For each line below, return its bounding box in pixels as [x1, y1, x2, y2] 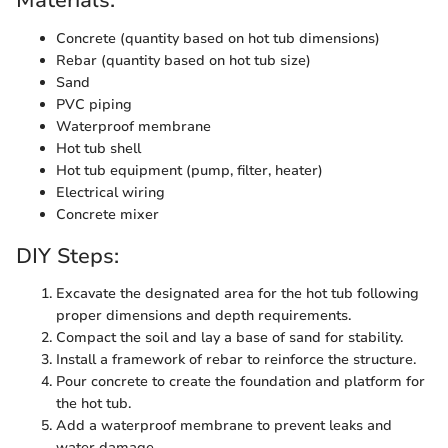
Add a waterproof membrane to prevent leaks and [56, 416, 392, 435]
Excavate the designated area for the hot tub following [56, 284, 419, 303]
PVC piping [56, 94, 132, 114]
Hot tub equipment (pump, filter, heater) [56, 160, 323, 180]
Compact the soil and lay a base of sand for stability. [56, 328, 403, 347]
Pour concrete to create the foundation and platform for [56, 372, 425, 391]
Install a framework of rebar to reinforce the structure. [56, 350, 416, 369]
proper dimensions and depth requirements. [56, 306, 351, 325]
